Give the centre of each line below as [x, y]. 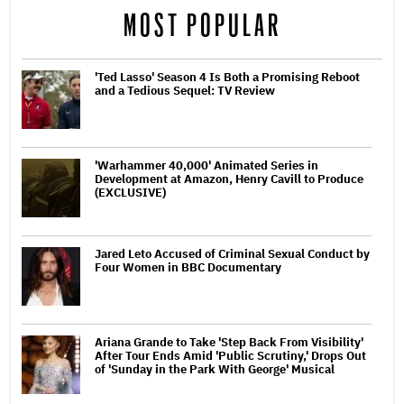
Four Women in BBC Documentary [188, 267]
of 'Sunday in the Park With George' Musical [215, 369]
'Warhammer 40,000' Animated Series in [207, 165]
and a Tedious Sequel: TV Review [185, 90]
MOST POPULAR [202, 26]
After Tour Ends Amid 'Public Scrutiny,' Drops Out [230, 355]
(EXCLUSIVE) [130, 192]
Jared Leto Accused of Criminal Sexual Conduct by [232, 253]
